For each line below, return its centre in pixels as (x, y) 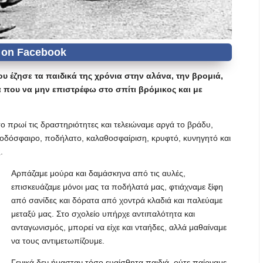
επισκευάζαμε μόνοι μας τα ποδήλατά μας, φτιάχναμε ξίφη (117, 187)
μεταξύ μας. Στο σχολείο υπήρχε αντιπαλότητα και (103, 214)
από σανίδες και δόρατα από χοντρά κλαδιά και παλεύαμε (117, 200)
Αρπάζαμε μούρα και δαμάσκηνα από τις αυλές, (98, 173)
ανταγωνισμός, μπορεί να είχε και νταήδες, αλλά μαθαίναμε (119, 227)
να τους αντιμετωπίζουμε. (58, 241)
